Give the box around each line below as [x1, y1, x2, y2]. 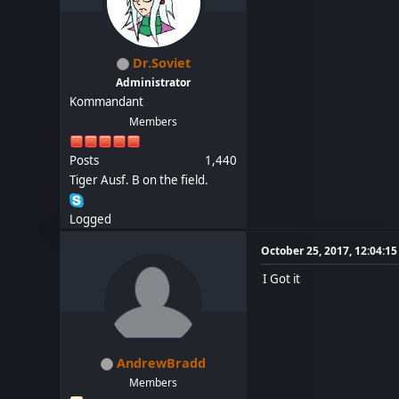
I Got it [263, 271, 301, 287]
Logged [69, 211, 112, 227]
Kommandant [69, 94, 144, 110]
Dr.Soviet [132, 54, 191, 71]
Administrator [116, 75, 191, 90]
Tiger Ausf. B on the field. [69, 172, 209, 188]
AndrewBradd [117, 354, 207, 371]
